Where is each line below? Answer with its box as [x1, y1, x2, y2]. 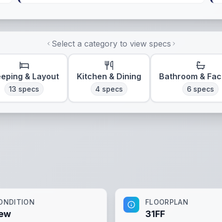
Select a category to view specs [51, 39, 171, 49]
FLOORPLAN [145, 198, 189, 206]
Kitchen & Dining [77, 71, 141, 81]
